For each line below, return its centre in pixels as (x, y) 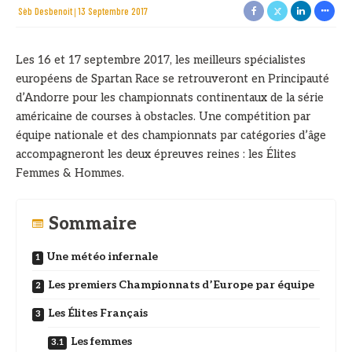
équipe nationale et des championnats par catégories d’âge (171, 136)
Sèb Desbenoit (45, 11)
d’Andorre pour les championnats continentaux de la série (170, 98)
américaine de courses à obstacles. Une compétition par (163, 117)
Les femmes (101, 341)
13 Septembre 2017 (113, 11)
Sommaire (93, 224)
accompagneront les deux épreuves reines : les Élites (156, 154)
